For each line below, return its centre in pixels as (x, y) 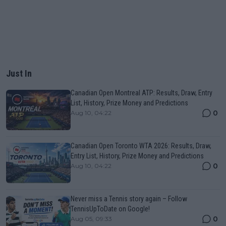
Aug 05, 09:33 (91, 219)
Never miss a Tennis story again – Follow (129, 199)
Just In (19, 74)
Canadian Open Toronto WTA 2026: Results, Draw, (141, 146)
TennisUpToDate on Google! (110, 209)
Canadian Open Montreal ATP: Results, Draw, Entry (142, 93)
